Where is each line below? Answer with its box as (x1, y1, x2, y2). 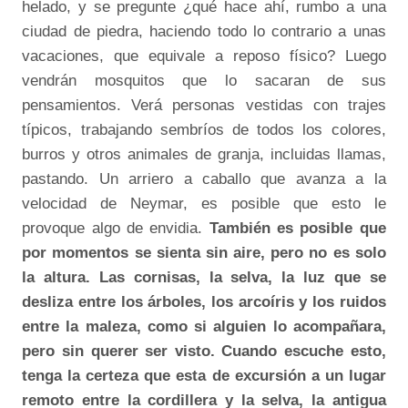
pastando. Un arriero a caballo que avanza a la (22, 169, 386, 189)
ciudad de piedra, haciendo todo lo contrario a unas (22, 22, 386, 41)
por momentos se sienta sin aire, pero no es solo (22, 243, 386, 262)
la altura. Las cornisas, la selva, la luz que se (22, 268, 386, 287)
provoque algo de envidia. (22, 219, 209, 238)
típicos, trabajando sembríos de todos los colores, (22, 120, 386, 139)
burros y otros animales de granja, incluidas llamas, (22, 145, 386, 164)
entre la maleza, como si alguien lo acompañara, (22, 317, 386, 336)
